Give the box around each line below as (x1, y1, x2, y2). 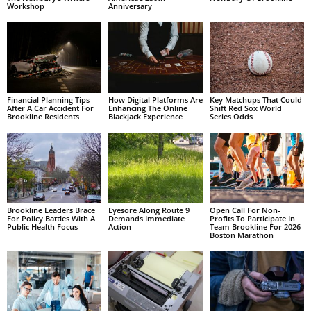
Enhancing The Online (108, 103, 187, 114)
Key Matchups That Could (209, 94, 302, 106)
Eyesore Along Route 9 (108, 204, 190, 215)
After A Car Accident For (7, 103, 94, 114)
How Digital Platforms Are (108, 94, 203, 106)
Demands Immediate (108, 212, 185, 224)
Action (108, 221, 131, 232)
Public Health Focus (7, 221, 78, 232)
